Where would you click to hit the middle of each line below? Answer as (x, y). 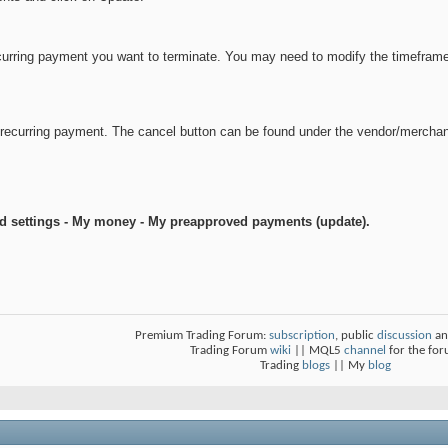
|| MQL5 (317, 351)
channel (365, 351)
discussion (404, 336)
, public (356, 336)
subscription (302, 336)
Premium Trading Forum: (202, 336)
